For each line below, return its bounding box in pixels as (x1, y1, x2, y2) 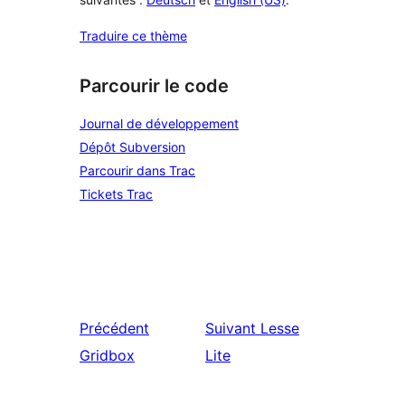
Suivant (204, 319, 256, 337)
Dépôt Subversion (80, 139, 185, 155)
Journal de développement (80, 116, 239, 131)
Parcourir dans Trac (80, 163, 195, 178)
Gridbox (80, 346, 135, 364)
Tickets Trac (80, 186, 153, 202)
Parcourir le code (80, 75, 229, 98)
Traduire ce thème (80, 28, 187, 44)
